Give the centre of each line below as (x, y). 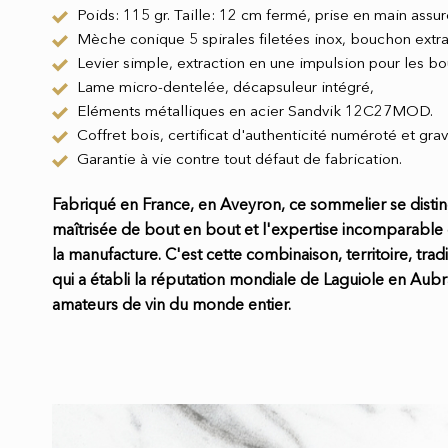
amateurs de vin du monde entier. (171, 305)
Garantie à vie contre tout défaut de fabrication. (239, 160)
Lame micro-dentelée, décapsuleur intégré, (225, 88)
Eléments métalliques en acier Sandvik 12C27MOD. (255, 112)
